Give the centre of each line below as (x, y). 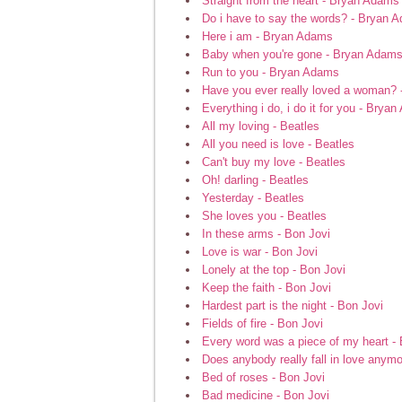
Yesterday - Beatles (253, 197)
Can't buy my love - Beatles (274, 162)
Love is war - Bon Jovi (260, 251)
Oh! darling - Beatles (255, 179)
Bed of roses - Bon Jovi (263, 377)
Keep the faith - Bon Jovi (267, 287)
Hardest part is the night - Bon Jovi (293, 305)
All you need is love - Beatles (278, 144)
